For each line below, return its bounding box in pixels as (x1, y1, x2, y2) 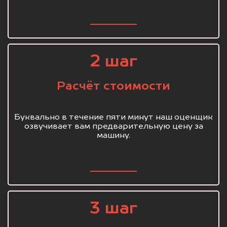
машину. (97, 131, 130, 140)
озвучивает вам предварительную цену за (24, 122, 203, 131)
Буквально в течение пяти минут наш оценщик (14, 113, 213, 122)
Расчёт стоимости (57, 80, 170, 92)
